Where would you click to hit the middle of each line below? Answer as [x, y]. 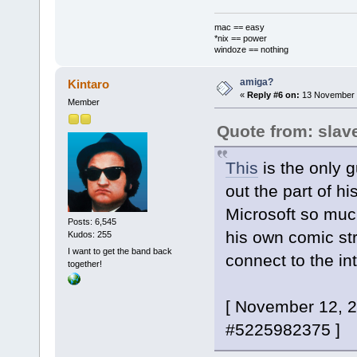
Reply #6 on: [273, 95]
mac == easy [239, 27]
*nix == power [240, 39]
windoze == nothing [251, 50]
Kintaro [89, 84]
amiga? [256, 82]
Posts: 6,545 [92, 222]
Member [83, 102]
